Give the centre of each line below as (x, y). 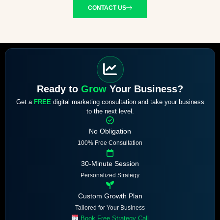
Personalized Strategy (110, 175)
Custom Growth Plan (110, 196)
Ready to (59, 89)
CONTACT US (107, 8)
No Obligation (110, 131)
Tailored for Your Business (110, 207)
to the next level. (110, 111)
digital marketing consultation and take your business (127, 102)
